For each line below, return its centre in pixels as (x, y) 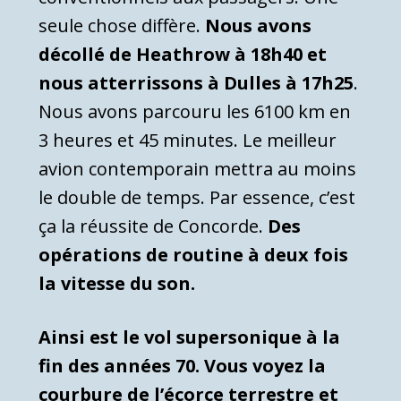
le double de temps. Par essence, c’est (197, 197)
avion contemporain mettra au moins (197, 168)
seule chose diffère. (122, 25)
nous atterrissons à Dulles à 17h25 (196, 82)
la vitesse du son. (121, 283)
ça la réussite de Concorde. (153, 226)
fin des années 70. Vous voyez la (182, 365)
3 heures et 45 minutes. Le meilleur (188, 140)
